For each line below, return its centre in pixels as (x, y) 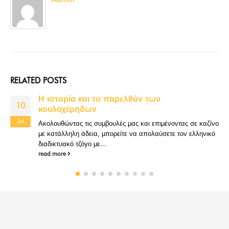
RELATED (27, 80)
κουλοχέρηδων (67, 109)
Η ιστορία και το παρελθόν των (99, 99)
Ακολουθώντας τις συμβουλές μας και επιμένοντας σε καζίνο (129, 123)
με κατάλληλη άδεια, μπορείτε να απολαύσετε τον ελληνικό (127, 133)
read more (53, 154)
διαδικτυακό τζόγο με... (72, 143)
